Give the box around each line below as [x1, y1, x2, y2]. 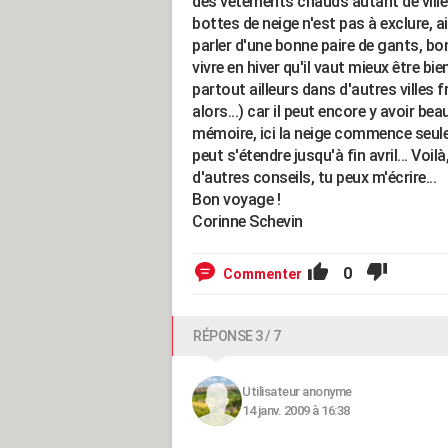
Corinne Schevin [192, 212, 303, 231]
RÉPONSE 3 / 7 [193, 328, 281, 344]
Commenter [223, 266, 302, 282]
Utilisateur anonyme [242, 384, 352, 399]
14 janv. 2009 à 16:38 [242, 403, 350, 418]
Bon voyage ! [192, 190, 280, 209]
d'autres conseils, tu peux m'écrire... [192, 168, 436, 187]
